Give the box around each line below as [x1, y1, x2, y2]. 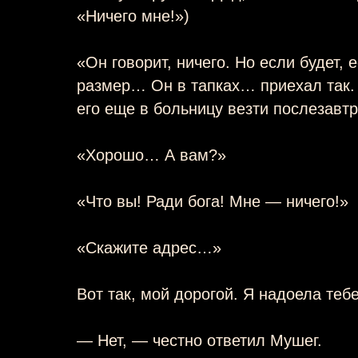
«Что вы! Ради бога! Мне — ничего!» [77, 192, 348, 210]
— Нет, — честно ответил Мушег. [77, 331, 322, 349]
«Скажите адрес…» [77, 238, 221, 257]
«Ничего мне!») [77, 6, 189, 25]
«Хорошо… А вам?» [77, 145, 226, 164]
